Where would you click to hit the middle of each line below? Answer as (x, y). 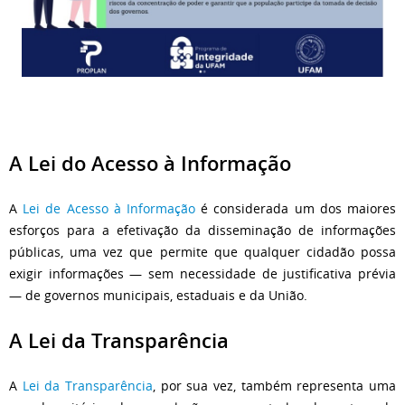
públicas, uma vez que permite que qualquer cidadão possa (202, 251)
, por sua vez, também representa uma (275, 385)
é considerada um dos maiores (296, 208)
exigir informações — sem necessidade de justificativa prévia (202, 273)
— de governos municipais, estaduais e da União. (158, 295)
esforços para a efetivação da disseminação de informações (202, 230)
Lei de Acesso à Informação (109, 208)
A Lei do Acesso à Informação (150, 164)
